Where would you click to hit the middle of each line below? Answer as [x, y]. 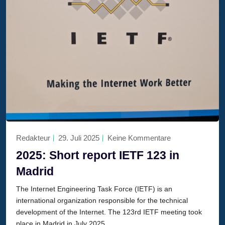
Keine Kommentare [139, 138]
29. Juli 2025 [79, 138]
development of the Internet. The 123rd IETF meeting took [109, 212]
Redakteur [33, 138]
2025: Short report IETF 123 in [98, 155]
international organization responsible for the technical [102, 201]
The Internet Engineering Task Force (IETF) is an [94, 189]
